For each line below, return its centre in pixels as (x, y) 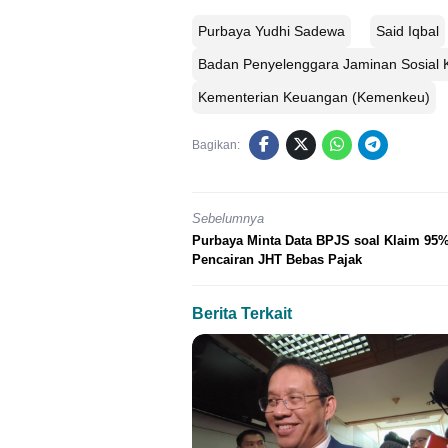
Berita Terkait (242, 313)
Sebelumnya (228, 219)
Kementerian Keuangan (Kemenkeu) (314, 97)
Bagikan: (216, 145)
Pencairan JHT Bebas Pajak (277, 259)
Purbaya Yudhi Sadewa (271, 31)
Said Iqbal (407, 31)
